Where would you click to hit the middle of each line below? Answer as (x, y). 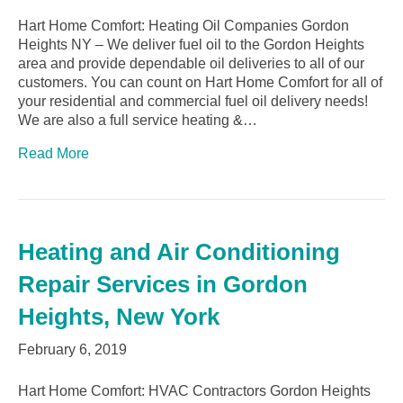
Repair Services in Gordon (163, 285)
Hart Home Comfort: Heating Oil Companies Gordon (184, 26)
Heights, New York (119, 317)
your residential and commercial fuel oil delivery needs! (193, 102)
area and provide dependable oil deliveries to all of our (191, 64)
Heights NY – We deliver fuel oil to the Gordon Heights (191, 45)
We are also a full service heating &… (138, 121)
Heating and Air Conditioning (179, 252)
